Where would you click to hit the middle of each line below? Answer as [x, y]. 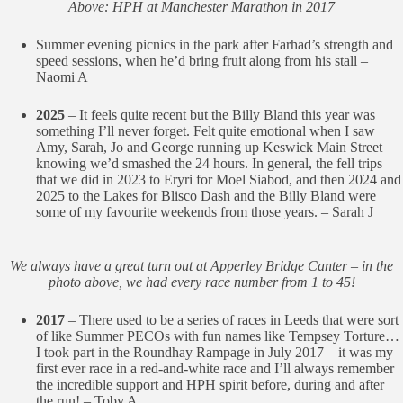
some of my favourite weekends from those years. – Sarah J [205, 212]
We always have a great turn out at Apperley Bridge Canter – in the [201, 266]
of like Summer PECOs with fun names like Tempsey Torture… [218, 336]
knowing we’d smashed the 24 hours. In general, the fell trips [209, 163]
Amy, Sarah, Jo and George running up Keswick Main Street [209, 147]
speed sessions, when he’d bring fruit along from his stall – [202, 61]
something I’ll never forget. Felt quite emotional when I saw [206, 131]
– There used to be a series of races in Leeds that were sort [233, 320]
